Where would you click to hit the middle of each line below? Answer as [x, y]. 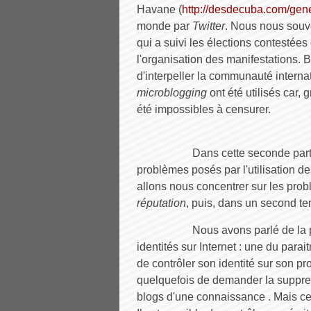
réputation [161, 203]
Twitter [209, 26]
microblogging [172, 93]
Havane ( [159, 9]
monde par [165, 26]
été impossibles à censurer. [204, 109]
